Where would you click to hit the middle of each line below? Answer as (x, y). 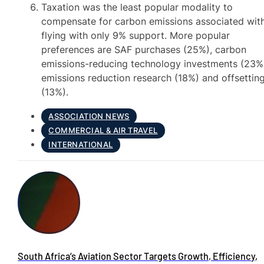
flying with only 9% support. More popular (136, 35)
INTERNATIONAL (81, 145)
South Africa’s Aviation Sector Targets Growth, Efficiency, (138, 256)
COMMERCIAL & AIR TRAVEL (103, 131)
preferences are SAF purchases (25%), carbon (144, 49)
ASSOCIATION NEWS (89, 117)
